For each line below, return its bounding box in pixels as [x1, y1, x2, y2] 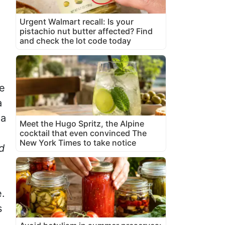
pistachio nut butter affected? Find [20, 26, 153, 36]
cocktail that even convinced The [20, 128, 147, 138]
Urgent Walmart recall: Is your [20, 16, 134, 27]
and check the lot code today [20, 35, 131, 46]
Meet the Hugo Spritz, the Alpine [20, 118, 144, 129]
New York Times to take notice [20, 137, 136, 148]
